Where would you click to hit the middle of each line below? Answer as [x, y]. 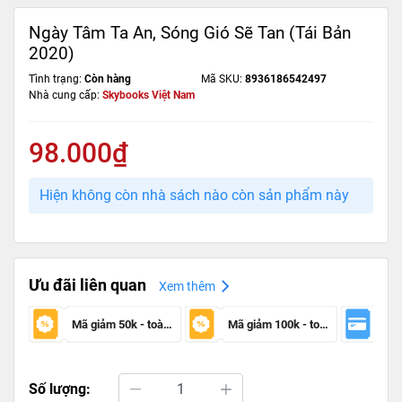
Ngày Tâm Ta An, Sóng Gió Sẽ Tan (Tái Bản [190, 32]
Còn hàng [108, 79]
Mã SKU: [223, 79]
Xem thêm [187, 286]
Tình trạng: [57, 79]
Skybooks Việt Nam [149, 95]
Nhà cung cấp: [66, 95]
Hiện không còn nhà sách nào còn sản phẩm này [194, 195]
